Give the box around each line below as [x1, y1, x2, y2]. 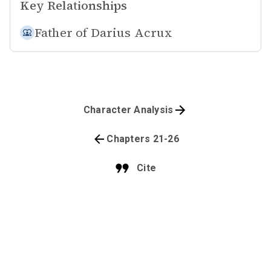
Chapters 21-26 [106, 133, 179, 145]
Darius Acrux [90, 24, 173, 41]
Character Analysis [83, 104, 174, 116]
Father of [34, 24, 88, 41]
